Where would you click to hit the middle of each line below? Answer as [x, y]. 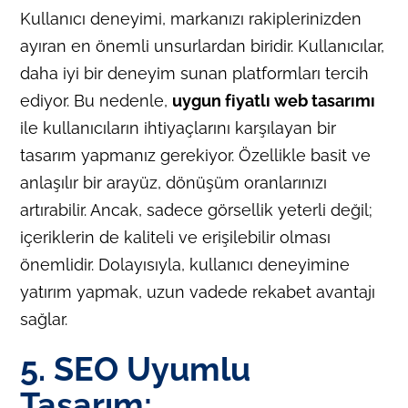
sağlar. [44, 319]
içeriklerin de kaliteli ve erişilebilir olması [176, 237]
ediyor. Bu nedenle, [97, 100]
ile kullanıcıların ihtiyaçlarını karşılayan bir [178, 127]
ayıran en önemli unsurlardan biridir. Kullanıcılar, [203, 46]
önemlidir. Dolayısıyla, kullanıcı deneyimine [185, 264]
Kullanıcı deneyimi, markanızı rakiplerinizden [191, 18]
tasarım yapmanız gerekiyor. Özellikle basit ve [196, 155]
